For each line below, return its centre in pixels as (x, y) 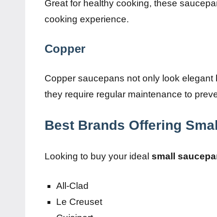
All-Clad (72, 186)
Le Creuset (79, 202)
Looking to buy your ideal (98, 156)
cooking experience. (87, 19)
